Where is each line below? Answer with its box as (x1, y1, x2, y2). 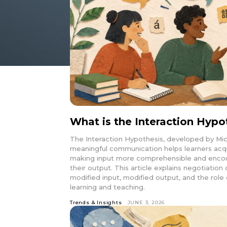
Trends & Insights (70, 199, 122, 206)
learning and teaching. (70, 182, 145, 191)
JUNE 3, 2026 (127, 199, 165, 206)
